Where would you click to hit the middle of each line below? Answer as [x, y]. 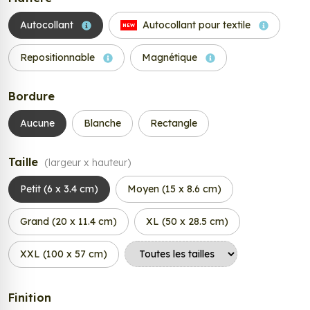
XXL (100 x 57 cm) [64, 254]
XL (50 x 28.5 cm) [187, 222]
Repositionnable [59, 58]
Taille [25, 162]
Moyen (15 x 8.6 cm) [174, 189]
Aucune [37, 124]
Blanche [102, 124]
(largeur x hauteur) [88, 163]
